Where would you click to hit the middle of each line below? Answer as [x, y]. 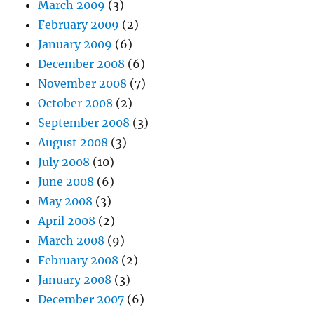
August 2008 [73, 143]
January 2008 [75, 280]
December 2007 [81, 300]
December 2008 [82, 64]
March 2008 [71, 241]
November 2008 [83, 84]
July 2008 [64, 162]
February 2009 [79, 25]
